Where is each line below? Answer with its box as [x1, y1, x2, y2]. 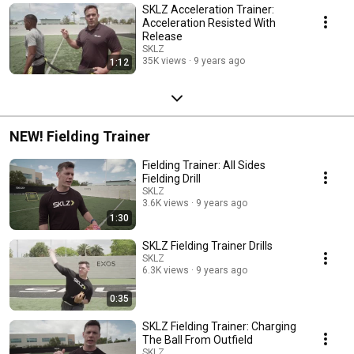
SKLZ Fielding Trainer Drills [142, 239, 273, 252]
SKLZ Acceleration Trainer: [142, 2, 274, 16]
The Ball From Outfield [142, 333, 253, 346]
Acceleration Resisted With [142, 16, 276, 29]
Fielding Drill [142, 171, 201, 185]
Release [142, 29, 183, 43]
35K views [142, 55, 186, 66]
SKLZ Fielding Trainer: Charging [142, 319, 296, 333]
